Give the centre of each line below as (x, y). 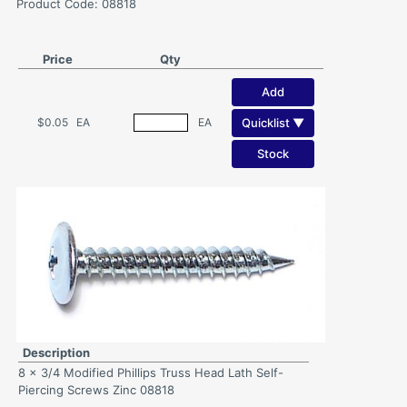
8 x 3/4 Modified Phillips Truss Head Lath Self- (151, 372)
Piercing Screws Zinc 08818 (96, 390)
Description (56, 352)
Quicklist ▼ (273, 122)
